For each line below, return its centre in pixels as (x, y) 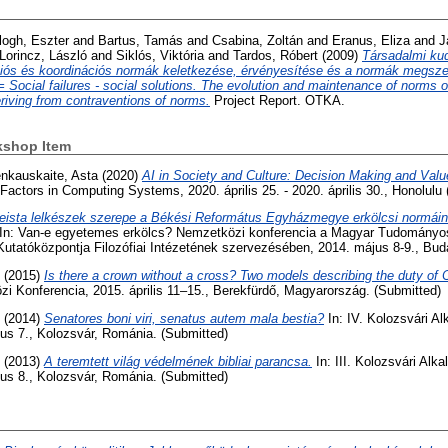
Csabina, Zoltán (257, 40)
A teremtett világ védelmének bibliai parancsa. (178, 361)
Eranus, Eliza (371, 40)
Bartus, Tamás (140, 40)
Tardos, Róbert (275, 55)
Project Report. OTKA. (277, 100)
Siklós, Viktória (160, 55)
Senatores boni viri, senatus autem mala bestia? (184, 319)
